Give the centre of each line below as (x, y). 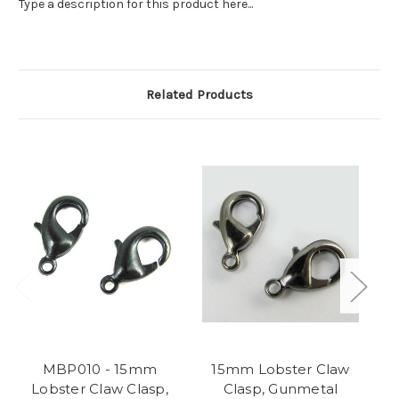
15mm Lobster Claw (281, 370)
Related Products (199, 95)
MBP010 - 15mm (100, 370)
